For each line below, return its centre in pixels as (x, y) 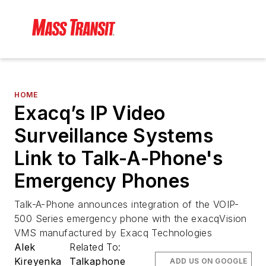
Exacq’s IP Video (90, 113)
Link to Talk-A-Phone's (119, 159)
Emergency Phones (102, 181)
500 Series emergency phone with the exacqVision (131, 219)
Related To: (97, 247)
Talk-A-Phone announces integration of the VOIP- (127, 205)
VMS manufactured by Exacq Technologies (113, 233)
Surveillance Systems (114, 136)
